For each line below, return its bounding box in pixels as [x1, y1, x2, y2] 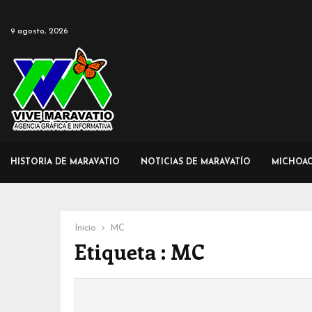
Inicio [75, 224, 96, 233]
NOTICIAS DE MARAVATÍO [141, 158, 251, 166]
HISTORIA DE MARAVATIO [10, 158, 120, 166]
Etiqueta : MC [75, 237, 205, 265]
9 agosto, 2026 [10, 27, 68, 36]
